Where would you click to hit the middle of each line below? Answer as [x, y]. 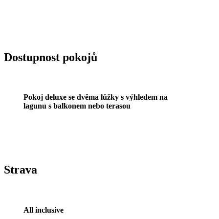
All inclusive [44, 210]
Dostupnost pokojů [51, 57]
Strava [21, 170]
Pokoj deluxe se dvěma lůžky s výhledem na [96, 97]
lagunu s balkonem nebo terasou [77, 106]
